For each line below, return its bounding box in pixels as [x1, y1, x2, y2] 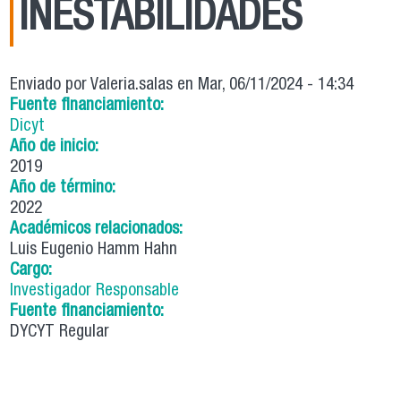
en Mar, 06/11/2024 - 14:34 [173, 77, 354, 95]
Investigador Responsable [10, 283, 180, 301]
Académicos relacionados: [10, 221, 188, 239]
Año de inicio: [10, 139, 104, 157]
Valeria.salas [90, 77, 174, 95]
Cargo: [10, 262, 57, 280]
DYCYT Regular [10, 324, 110, 342]
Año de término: [10, 180, 121, 198]
